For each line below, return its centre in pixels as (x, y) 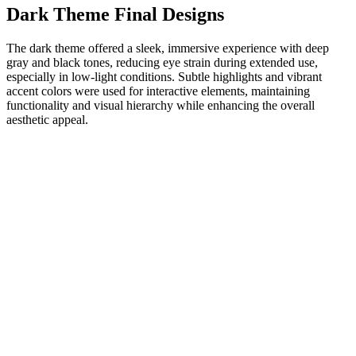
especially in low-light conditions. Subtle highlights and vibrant (164, 76)
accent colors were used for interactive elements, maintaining (158, 91)
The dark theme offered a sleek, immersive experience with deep (168, 48)
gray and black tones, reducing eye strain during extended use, (162, 62)
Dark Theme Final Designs (115, 14)
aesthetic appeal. (47, 119)
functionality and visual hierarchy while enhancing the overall (161, 105)
